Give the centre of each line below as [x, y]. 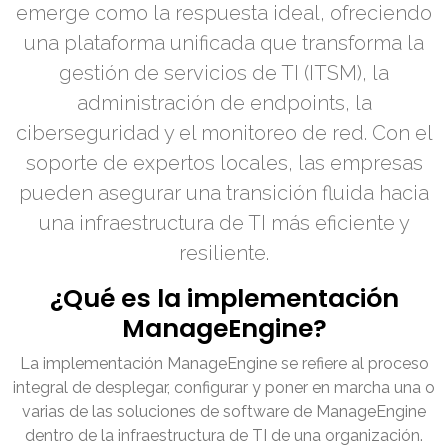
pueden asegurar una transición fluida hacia [224, 193]
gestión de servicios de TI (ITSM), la [224, 73]
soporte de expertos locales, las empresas [224, 163]
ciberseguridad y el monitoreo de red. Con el [224, 133]
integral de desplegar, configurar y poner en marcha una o [224, 388]
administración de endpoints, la [224, 103]
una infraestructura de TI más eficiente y [224, 223]
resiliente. [224, 253]
